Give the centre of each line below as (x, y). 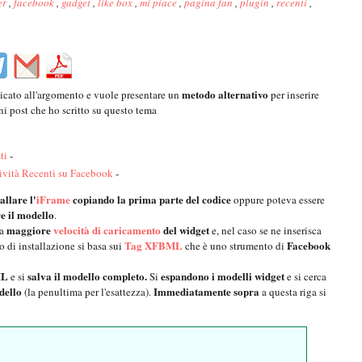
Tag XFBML (154, 246)
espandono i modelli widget (223, 276)
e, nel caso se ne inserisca (265, 231)
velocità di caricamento (107, 230)
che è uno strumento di (235, 246)
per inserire (294, 95)
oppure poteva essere (278, 200)
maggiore (29, 230)
